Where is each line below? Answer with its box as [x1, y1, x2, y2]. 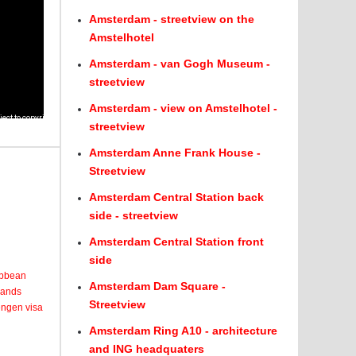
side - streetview [89, 209, 178, 222]
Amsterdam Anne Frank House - [89, 146, 261, 159]
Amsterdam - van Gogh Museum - [89, 57, 270, 70]
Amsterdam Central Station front [89, 235, 264, 248]
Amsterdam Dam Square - [89, 280, 226, 292]
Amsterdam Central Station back [89, 191, 264, 203]
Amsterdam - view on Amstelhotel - [89, 102, 277, 114]
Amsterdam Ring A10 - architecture [89, 324, 277, 337]
